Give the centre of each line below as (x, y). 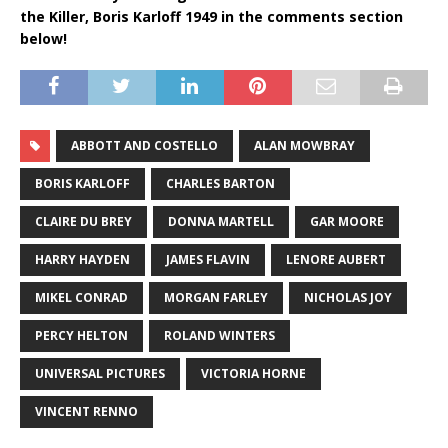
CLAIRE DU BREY (83, 221)
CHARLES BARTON (220, 183)
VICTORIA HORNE (253, 373)
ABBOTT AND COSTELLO (144, 145)
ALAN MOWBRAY (304, 145)
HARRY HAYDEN (82, 259)
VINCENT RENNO (86, 411)
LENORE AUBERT (336, 259)
